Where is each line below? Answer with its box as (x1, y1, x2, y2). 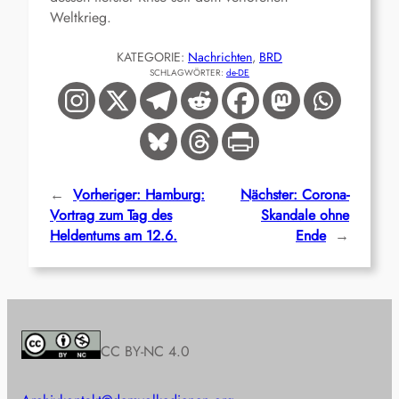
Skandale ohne (261, 205, 349, 226)
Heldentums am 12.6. (50, 225, 177, 247)
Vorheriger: (73, 184, 141, 206)
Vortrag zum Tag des (50, 205, 172, 226)
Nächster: (240, 184, 297, 206)
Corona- (302, 184, 349, 206)
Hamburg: (145, 184, 205, 206)
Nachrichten (188, 48, 252, 67)
